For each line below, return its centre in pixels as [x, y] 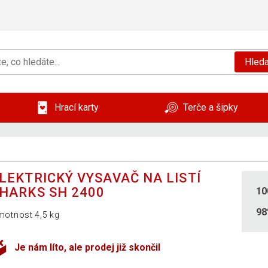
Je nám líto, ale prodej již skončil [88, 248]
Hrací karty [77, 108]
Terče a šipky [211, 108]
